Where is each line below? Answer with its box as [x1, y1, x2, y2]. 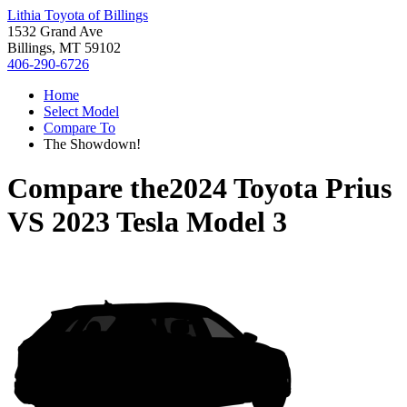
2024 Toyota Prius [169, 172, 392, 205]
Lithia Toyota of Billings [7, 7, 148, 23]
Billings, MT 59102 [7, 40, 121, 55]
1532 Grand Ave [7, 24, 103, 39]
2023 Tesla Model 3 [52, 205, 287, 239]
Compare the [7, 172, 169, 205]
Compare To [44, 120, 115, 135]
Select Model [44, 104, 119, 119]
